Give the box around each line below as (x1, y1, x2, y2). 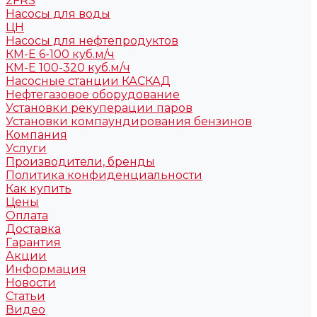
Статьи (6, 289, 45, 303)
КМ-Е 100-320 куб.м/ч (6, 61, 130, 74)
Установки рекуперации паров (6, 101, 192, 115)
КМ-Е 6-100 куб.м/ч (6, 47, 115, 61)
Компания (6, 128, 67, 142)
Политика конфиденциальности (6, 168, 202, 182)
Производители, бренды (6, 155, 155, 168)
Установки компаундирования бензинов (6, 115, 252, 128)
